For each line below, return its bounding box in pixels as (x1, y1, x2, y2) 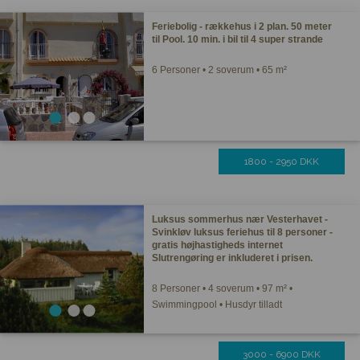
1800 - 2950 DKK (244, 156, 319, 167)
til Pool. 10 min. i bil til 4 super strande (152, 34, 324, 45)
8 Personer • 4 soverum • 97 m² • (152, 283, 293, 294)
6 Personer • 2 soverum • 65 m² (152, 64, 288, 76)
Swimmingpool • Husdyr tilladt (152, 299, 283, 310)
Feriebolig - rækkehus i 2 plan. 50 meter (152, 21, 333, 32)
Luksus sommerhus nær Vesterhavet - (152, 214, 329, 225)
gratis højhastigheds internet (152, 239, 284, 251)
